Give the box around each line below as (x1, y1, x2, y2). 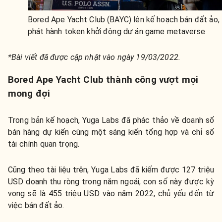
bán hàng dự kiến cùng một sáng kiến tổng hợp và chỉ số (8, 127, 214, 137)
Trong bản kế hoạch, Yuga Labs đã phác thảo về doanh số (8, 115, 214, 125)
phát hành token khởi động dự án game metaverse (28, 27, 205, 37)
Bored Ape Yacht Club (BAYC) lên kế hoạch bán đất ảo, (28, 15, 220, 25)
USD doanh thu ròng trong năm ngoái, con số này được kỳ (8, 177, 214, 187)
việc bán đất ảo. (8, 201, 64, 211)
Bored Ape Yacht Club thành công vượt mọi (8, 74, 199, 86)
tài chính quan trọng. (8, 139, 82, 149)
